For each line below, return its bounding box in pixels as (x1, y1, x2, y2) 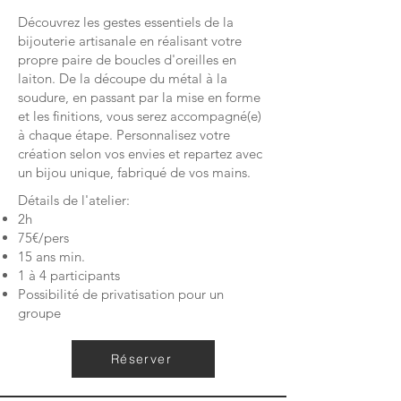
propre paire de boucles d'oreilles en (18, 51, 236, 68)
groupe (18, 304, 61, 321)
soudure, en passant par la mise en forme (18, 89, 260, 106)
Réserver (110, 351, 173, 367)
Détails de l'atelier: (18, 192, 130, 209)
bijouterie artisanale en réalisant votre (18, 32, 242, 49)
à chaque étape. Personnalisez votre (18, 126, 230, 143)
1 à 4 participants (18, 267, 120, 284)
